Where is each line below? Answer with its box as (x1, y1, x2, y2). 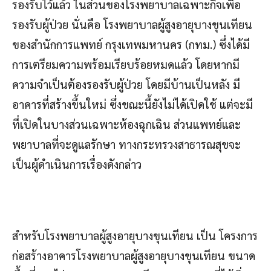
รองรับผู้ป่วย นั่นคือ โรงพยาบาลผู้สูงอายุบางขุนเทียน (12, 16, 252, 31)
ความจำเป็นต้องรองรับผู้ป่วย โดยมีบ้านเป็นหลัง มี (12, 76, 240, 91)
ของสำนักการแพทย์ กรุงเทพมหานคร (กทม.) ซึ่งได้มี (12, 36, 250, 51)
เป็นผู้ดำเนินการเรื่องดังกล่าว (12, 156, 142, 171)
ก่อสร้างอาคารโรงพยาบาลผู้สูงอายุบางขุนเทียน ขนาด (12, 247, 255, 263)
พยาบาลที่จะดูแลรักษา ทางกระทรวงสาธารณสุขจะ (12, 136, 241, 151)
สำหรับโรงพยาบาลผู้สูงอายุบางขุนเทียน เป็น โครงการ (12, 227, 258, 243)
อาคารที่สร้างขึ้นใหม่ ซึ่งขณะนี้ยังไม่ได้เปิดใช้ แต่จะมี (12, 96, 253, 111)
